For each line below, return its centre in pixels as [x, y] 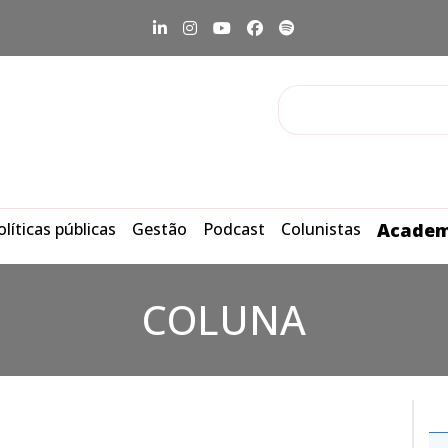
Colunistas [321, 229]
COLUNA [224, 319]
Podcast [234, 229]
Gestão [159, 229]
